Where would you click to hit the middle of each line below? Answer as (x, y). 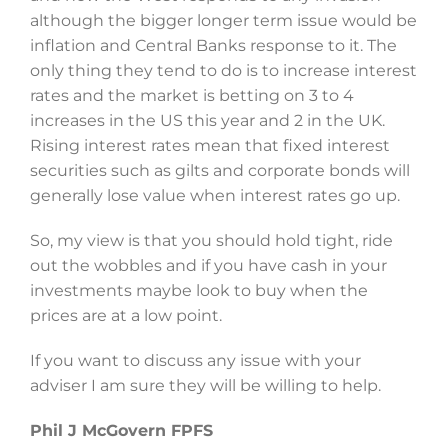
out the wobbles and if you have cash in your (208, 266)
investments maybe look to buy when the (198, 291)
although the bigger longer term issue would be (223, 21)
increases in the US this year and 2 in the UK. (207, 121)
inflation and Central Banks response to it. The (213, 46)
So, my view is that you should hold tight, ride (211, 241)
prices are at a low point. (125, 316)
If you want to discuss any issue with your (195, 361)
